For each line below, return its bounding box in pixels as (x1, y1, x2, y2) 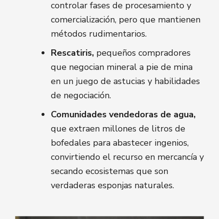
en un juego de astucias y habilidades (51, 75, 200, 88)
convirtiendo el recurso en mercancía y (51, 151, 204, 163)
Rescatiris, (51, 47, 94, 59)
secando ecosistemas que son (51, 165, 168, 177)
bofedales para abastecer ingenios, (51, 137, 189, 149)
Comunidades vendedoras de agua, (51, 109, 196, 121)
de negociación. (51, 89, 111, 102)
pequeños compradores (94, 47, 191, 59)
